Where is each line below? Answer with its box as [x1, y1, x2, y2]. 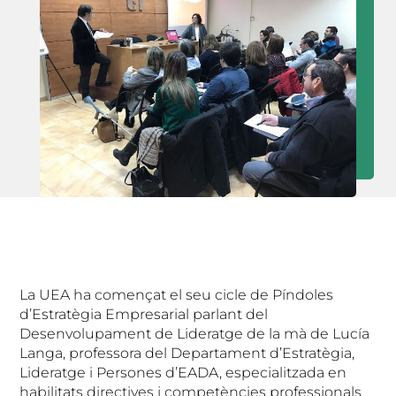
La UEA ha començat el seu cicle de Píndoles [19, 286, 334, 303]
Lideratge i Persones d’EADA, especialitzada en [19, 363, 347, 381]
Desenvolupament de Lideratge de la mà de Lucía [19, 324, 370, 342]
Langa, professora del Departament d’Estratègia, [19, 344, 355, 362]
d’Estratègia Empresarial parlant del [19, 305, 269, 323]
